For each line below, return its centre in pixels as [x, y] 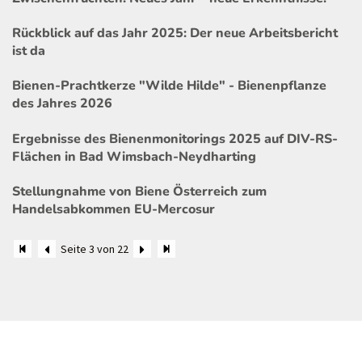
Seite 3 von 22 [95, 248]
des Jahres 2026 [62, 104]
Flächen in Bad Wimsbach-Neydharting [134, 156]
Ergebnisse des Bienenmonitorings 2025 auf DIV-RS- [175, 139]
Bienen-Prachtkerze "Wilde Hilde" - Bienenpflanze [169, 86]
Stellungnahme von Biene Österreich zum [139, 192]
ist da [29, 51]
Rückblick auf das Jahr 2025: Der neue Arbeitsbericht [175, 34]
